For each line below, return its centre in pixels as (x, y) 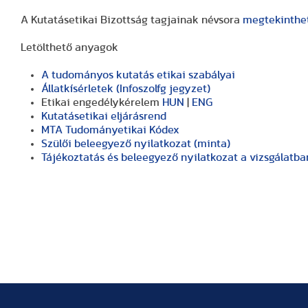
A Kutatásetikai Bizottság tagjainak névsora (132, 20)
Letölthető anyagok (69, 47)
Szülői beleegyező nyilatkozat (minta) (136, 144)
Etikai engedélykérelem (102, 102)
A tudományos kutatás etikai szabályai (138, 75)
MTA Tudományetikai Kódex (110, 130)
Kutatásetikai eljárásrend (104, 116)
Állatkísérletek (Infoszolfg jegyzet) (126, 89)
